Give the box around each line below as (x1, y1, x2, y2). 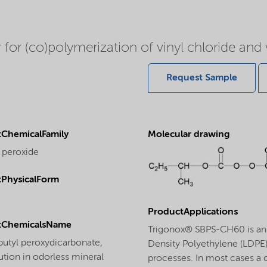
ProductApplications (148, 207, 238, 217)
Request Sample (166, 73, 237, 83)
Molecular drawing (148, 130, 230, 139)
